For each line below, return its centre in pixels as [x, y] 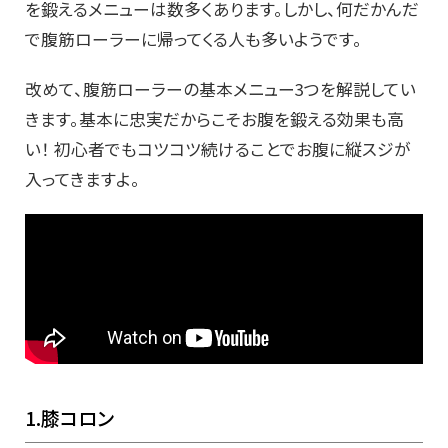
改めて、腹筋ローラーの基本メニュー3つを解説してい [220, 89]
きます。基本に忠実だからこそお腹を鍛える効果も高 [214, 119]
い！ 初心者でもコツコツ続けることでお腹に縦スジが [218, 149]
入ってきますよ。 [82, 179]
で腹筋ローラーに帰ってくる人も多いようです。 [193, 39]
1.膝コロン [69, 418]
